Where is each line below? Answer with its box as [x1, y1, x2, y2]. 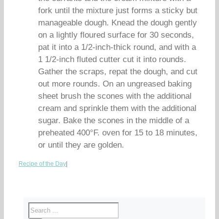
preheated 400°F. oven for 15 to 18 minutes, [38, 128, 197, 137]
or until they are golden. [38, 140, 124, 150]
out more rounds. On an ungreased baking [38, 79, 192, 88]
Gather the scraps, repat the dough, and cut [38, 67, 197, 76]
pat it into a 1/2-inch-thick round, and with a [38, 43, 196, 52]
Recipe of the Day [19, 160, 66, 167]
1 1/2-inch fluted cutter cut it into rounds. [38, 55, 186, 64]
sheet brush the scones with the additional [38, 91, 192, 101]
